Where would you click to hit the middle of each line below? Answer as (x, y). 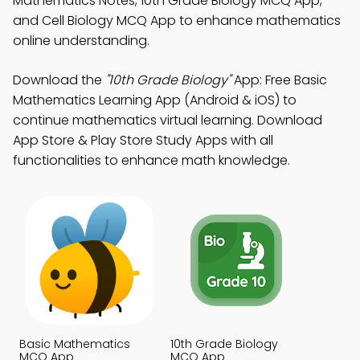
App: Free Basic (279, 80)
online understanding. (81, 41)
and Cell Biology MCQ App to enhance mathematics (177, 20)
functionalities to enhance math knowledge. (151, 160)
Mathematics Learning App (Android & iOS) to (155, 100)
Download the (59, 80)
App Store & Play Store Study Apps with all (143, 140)
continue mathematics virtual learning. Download (168, 120)
